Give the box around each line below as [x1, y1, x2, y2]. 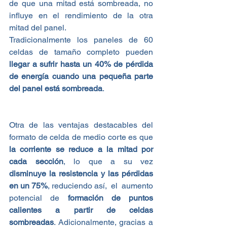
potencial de [9, 193, 68, 203]
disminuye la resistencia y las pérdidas [9, 168, 153, 178]
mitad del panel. [9, 22, 68, 32]
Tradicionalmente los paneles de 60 [9, 34, 153, 45]
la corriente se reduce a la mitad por [9, 144, 153, 154]
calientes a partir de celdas [9, 205, 153, 215]
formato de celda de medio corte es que [9, 132, 153, 142]
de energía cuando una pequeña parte [9, 71, 153, 81]
